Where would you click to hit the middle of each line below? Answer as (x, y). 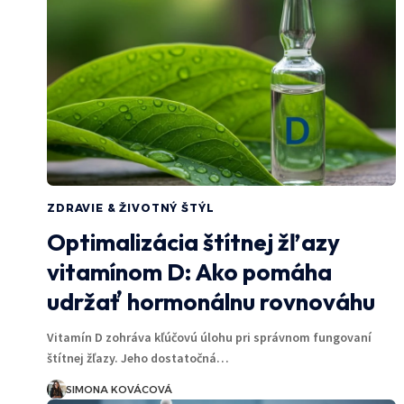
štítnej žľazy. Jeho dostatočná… (138, 358)
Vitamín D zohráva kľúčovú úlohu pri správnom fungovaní (209, 337)
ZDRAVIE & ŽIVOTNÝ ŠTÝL (131, 207)
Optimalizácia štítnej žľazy (193, 242)
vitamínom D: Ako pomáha (189, 271)
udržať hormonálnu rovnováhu (211, 301)
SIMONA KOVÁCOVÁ (119, 389)
